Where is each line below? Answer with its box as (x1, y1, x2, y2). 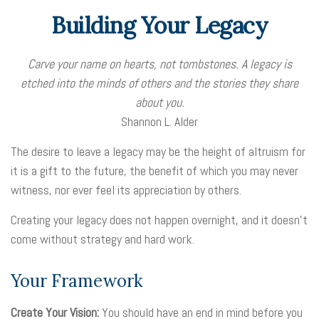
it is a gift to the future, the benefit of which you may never (11, 162, 298, 179)
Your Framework (11, 270, 142, 292)
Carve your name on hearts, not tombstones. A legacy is (27, 56, 292, 72)
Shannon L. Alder (121, 113, 198, 130)
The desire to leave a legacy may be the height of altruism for (11, 143, 305, 159)
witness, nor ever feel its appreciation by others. (11, 182, 241, 198)
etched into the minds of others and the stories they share (21, 75, 298, 91)
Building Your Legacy (51, 11, 268, 40)
